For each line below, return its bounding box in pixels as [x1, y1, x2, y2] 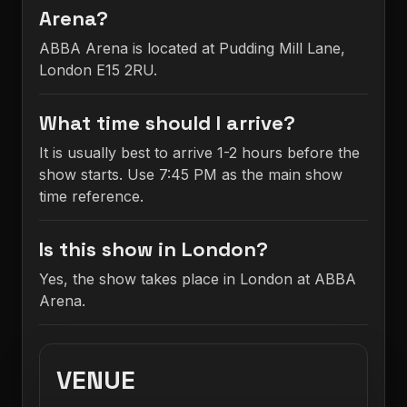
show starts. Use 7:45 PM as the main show [39, 165, 342, 184]
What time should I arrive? [39, 110, 295, 135]
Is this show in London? [39, 236, 268, 262]
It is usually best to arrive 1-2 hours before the [39, 144, 360, 162]
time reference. [39, 187, 144, 205]
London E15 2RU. [39, 61, 157, 79]
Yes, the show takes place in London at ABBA [39, 270, 356, 288]
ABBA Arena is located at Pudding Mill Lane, [39, 39, 345, 57]
